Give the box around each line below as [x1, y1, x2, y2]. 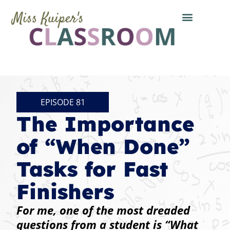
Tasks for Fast [16, 156, 168, 182]
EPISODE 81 [40, 97, 85, 108]
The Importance [16, 111, 194, 137]
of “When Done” [16, 133, 190, 160]
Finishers [16, 179, 114, 205]
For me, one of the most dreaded [16, 202, 190, 218]
